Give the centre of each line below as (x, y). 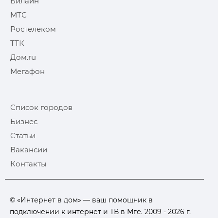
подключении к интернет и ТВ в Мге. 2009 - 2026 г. (100, 211)
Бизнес (24, 121)
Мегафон (27, 71)
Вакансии (29, 149)
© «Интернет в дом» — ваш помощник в (81, 200)
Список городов (41, 107)
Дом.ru (23, 57)
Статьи (23, 135)
